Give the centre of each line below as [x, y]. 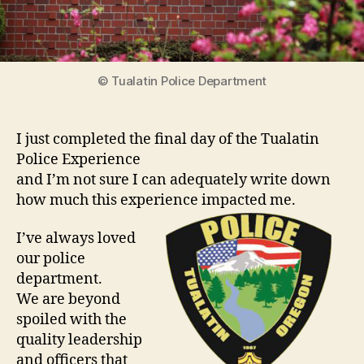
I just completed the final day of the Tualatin [168, 139]
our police [51, 259]
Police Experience [78, 159]
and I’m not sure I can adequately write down [173, 180]
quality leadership [79, 340]
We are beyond [68, 300]
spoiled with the [71, 320]
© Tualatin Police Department [182, 80]
